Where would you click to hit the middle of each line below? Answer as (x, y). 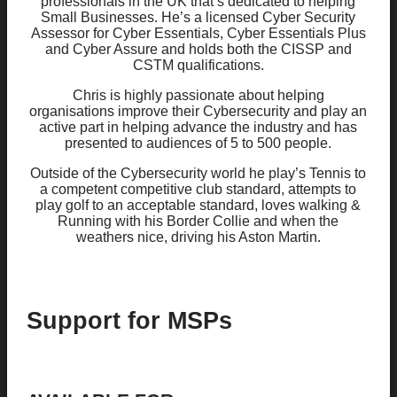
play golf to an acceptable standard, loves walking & (198, 205)
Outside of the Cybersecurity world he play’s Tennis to (198, 173)
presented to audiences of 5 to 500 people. (198, 143)
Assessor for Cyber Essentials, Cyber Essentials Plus (198, 33)
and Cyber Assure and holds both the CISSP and (198, 49)
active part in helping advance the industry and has (198, 127)
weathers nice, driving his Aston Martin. (198, 237)
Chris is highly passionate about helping (198, 95)
